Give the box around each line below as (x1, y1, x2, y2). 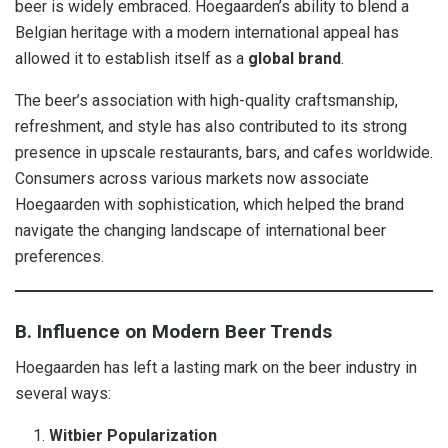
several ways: (15, 384, 111, 404)
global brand (248, 49, 341, 69)
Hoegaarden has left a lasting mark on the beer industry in (15, 358, 417, 378)
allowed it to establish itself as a (15, 49, 248, 69)
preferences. (15, 247, 104, 267)
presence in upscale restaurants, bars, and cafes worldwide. (15, 143, 433, 163)
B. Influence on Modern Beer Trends (15, 319, 332, 343)
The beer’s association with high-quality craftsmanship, (15, 91, 398, 111)
